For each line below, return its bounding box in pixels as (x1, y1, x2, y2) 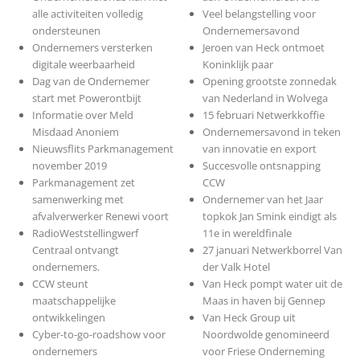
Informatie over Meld (31, 108, 133, 123)
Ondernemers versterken (31, 40, 153, 55)
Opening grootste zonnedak (202, 74, 337, 89)
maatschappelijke (31, 293, 116, 309)
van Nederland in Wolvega (202, 91, 329, 106)
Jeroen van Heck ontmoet (202, 40, 325, 55)
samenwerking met (31, 192, 124, 207)
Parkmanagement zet (31, 175, 135, 190)
